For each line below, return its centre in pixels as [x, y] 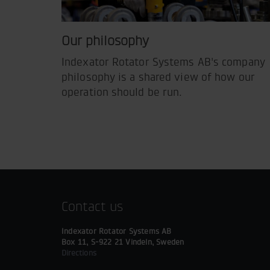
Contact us [92, 207]
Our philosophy [105, 41]
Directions [79, 253]
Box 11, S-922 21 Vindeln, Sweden [123, 242]
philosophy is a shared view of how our [158, 77]
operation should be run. [122, 93]
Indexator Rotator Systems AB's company [163, 62]
